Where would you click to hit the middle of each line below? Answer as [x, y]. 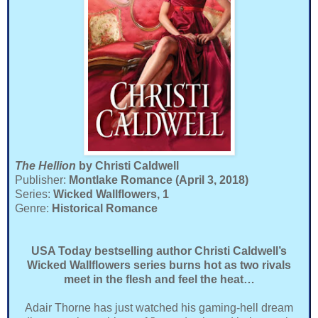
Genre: [33, 208]
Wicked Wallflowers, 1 [110, 194]
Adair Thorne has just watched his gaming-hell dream [159, 307]
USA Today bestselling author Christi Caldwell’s [159, 251]
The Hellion [47, 165]
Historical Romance [105, 208]
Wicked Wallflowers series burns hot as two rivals [159, 265]
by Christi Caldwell [129, 165]
